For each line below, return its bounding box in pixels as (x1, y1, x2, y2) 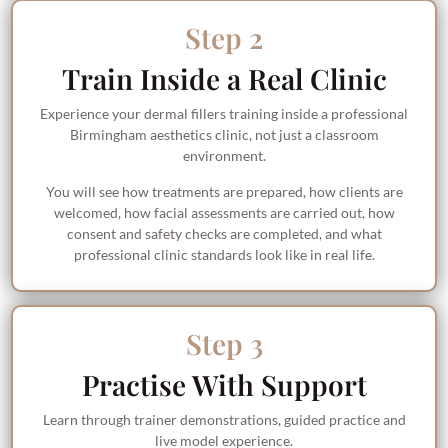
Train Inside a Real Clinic (61, 60, 387, 98)
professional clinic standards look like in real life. (73, 245, 375, 263)
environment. (182, 147, 266, 165)
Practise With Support (81, 366, 367, 404)
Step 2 (185, 19, 263, 57)
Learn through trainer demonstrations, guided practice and (42, 411, 406, 429)
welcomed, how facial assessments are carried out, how (53, 203, 395, 221)
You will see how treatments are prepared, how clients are (45, 182, 403, 200)
